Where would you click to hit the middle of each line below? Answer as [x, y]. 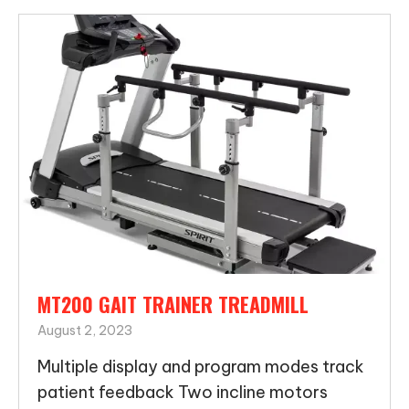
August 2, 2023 [85, 331]
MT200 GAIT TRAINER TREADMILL [173, 304]
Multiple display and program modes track [201, 367]
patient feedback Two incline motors [183, 393]
